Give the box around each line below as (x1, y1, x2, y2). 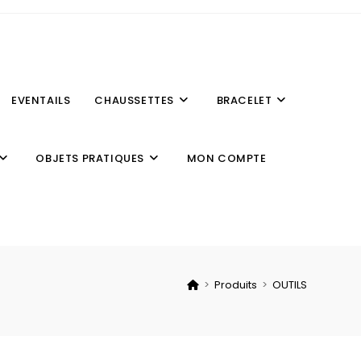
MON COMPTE (186, 151, 267, 166)
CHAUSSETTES (94, 93, 174, 108)
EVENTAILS (10, 93, 71, 108)
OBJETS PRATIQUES (35, 151, 144, 166)
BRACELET (216, 93, 272, 108)
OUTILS (272, 277, 307, 293)
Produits (214, 277, 257, 293)
